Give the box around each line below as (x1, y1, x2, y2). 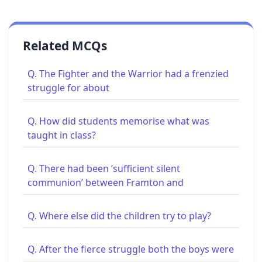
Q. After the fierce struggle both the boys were (27, 242, 234, 256)
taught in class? (27, 128, 96, 142)
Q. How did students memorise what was (27, 114, 209, 127)
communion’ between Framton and (27, 175, 184, 189)
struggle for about (27, 81, 109, 94)
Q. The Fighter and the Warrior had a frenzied (27, 67, 229, 80)
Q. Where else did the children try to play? (27, 209, 211, 222)
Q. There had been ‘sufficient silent (27, 161, 180, 175)
